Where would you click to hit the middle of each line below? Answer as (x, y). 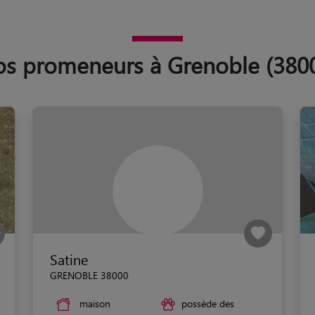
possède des (208, 303)
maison (95, 303)
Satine (69, 259)
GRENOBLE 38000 (89, 275)
